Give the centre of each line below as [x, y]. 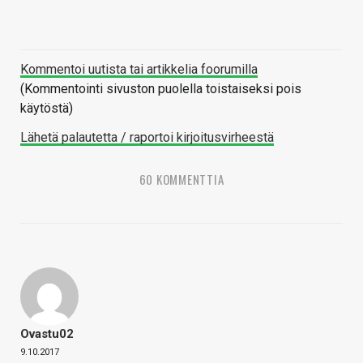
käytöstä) [47, 109]
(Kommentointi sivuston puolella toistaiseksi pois [161, 89]
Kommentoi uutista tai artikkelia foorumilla [139, 70]
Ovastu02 [47, 334]
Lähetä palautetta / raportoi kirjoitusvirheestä [147, 138]
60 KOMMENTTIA [181, 179]
